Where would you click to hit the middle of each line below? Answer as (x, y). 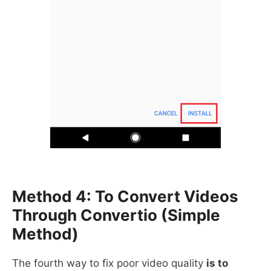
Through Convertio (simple (116, 215)
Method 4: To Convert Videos (125, 197)
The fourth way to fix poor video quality (109, 263)
